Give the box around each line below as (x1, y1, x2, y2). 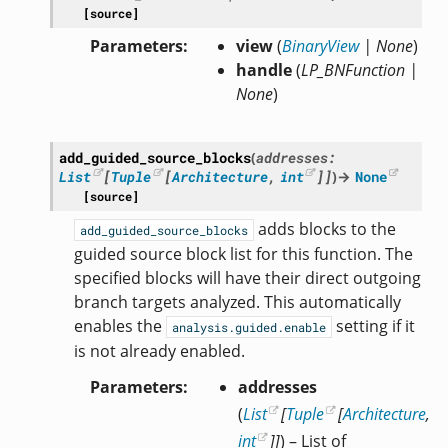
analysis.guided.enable (171, 318, 326, 335)
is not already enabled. (73, 339, 245, 362)
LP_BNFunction (300, 58, 405, 81)
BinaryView (281, 34, 359, 57)
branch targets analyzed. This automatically (73, 290, 401, 313)
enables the (73, 314, 166, 337)
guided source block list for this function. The (73, 242, 413, 265)
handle (235, 58, 292, 81)
